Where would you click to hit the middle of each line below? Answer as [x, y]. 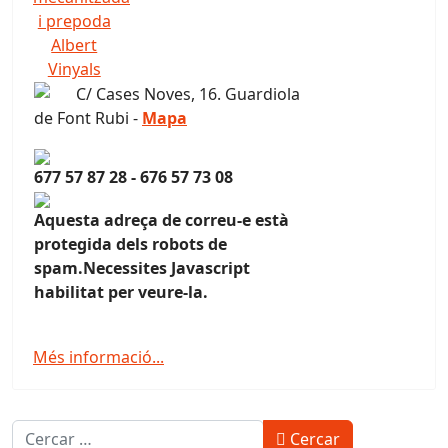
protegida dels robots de [130, 244]
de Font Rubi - [88, 118]
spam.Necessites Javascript [142, 268]
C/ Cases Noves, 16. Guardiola [188, 94]
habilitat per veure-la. [121, 292]
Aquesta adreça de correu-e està [161, 220]
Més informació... [98, 357]
